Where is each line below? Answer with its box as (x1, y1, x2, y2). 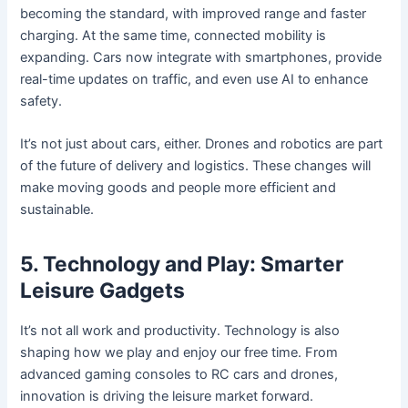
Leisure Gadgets (20, 278, 186, 304)
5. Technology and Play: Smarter (20, 251, 344, 278)
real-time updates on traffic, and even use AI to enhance (20, 70, 369, 87)
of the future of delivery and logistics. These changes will (20, 158, 372, 175)
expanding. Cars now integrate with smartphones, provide (20, 48, 382, 66)
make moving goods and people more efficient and (20, 179, 337, 197)
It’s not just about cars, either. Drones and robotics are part (20, 136, 383, 153)
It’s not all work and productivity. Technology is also (20, 322, 341, 340)
